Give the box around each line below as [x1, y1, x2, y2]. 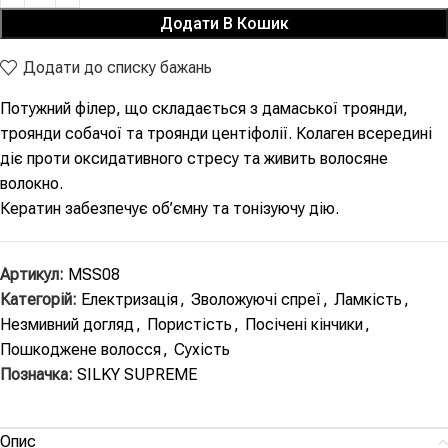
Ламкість [334, 290, 402, 310]
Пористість [147, 315, 232, 335]
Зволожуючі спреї [191, 290, 321, 310]
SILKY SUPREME [77, 365, 197, 385]
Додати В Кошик [159, 14, 289, 34]
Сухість [174, 340, 230, 360]
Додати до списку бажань [23, 57, 213, 77]
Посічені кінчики [245, 315, 363, 335]
